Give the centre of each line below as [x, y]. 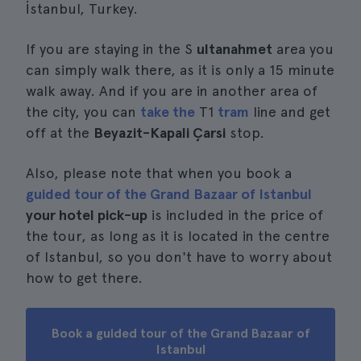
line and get [290, 112]
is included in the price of [235, 215]
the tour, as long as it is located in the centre [178, 236]
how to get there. [84, 278]
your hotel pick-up [87, 215]
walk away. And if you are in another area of [172, 91]
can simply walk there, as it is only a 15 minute [180, 70]
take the [168, 112]
